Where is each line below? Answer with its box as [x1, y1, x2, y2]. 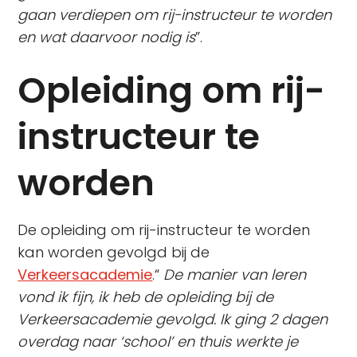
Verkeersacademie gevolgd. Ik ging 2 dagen [18, 309, 328, 329]
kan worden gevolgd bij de [18, 242, 210, 262]
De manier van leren [163, 265, 307, 284]
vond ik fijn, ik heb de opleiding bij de [18, 287, 274, 307]
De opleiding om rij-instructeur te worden [18, 220, 311, 240]
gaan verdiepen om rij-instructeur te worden [18, 5, 332, 25]
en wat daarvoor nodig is [18, 27, 196, 47]
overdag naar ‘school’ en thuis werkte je [18, 331, 299, 351]
